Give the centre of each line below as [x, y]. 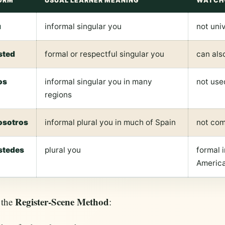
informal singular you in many [98, 82]
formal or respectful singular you [104, 54]
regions [58, 95]
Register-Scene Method [62, 202]
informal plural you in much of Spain [110, 123]
